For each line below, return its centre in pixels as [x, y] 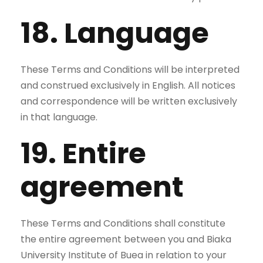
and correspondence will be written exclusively [129, 101]
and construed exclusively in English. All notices [128, 85]
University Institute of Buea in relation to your [124, 255]
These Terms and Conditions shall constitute [123, 223]
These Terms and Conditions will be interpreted [130, 70]
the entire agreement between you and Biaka [126, 239]
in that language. [59, 117]
